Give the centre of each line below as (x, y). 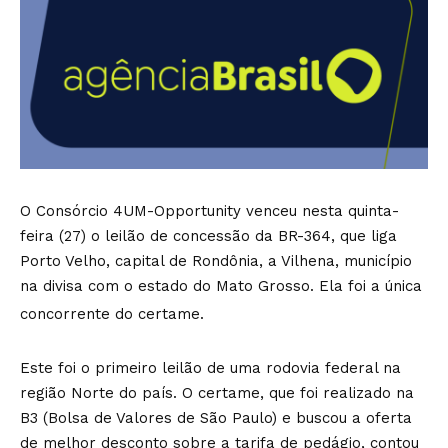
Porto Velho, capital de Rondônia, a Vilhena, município (216, 261)
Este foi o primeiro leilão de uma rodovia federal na (210, 368)
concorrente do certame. (114, 314)
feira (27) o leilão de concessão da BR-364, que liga (208, 236)
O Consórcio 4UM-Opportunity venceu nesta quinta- (209, 211)
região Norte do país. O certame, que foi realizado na (217, 393)
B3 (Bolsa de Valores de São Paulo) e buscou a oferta (216, 418)
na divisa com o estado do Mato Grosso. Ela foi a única (221, 286)
